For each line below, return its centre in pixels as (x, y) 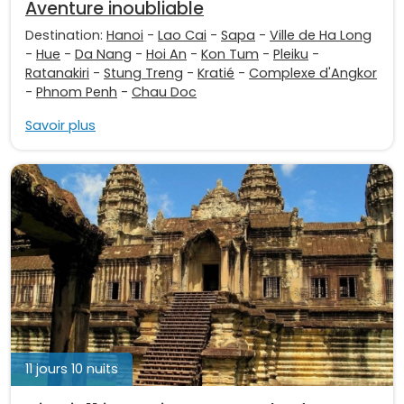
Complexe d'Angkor (313, 73)
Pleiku (291, 55)
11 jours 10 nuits (72, 369)
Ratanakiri (57, 73)
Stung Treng (143, 73)
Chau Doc (164, 92)
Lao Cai (182, 36)
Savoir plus (60, 126)
